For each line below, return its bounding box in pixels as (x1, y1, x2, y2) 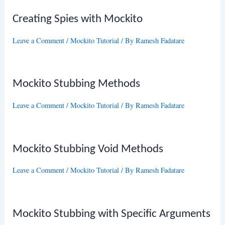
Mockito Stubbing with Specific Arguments (13, 208, 211, 220)
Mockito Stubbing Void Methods (13, 143, 164, 155)
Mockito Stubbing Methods (13, 78, 141, 90)
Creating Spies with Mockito (13, 14, 143, 26)
